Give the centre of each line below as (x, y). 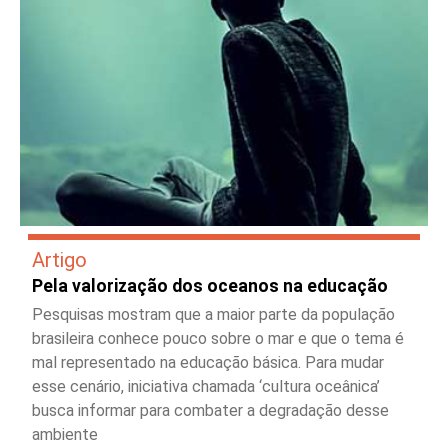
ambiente (65, 434)
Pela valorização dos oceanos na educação (210, 285)
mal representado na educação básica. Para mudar (208, 362)
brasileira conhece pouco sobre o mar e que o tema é (218, 338)
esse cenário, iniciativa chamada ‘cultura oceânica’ (206, 386)
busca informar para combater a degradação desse (210, 410)
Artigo (59, 259)
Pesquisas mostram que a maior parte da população (213, 314)
